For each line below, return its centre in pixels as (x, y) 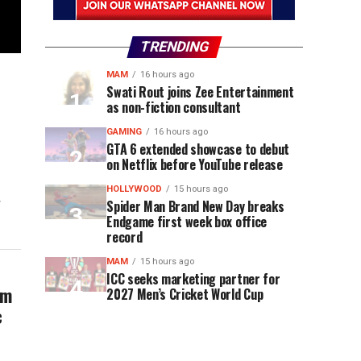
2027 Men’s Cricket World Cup (185, 294)
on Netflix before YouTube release (195, 164)
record (124, 237)
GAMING (124, 132)
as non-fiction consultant (174, 107)
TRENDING (174, 47)
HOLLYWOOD (135, 189)
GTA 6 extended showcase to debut (198, 149)
